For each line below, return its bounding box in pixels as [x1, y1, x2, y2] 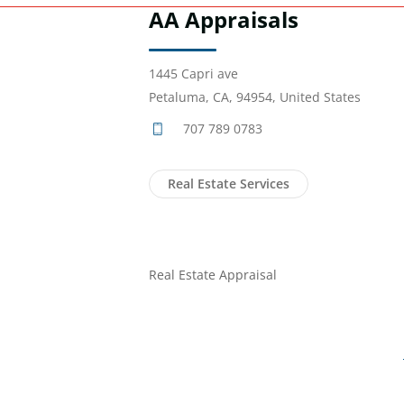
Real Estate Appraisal [149, 266, 277, 284]
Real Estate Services [168, 175, 289, 193]
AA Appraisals [149, 5, 298, 35]
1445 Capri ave [149, 65, 238, 83]
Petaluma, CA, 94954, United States [149, 88, 361, 106]
